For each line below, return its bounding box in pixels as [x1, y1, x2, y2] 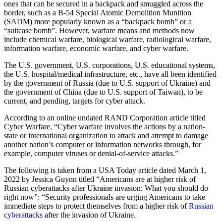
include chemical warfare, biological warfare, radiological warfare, [4, 35, 211, 44]
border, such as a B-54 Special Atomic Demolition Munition [4, 8, 191, 17]
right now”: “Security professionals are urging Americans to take [4, 192, 205, 201]
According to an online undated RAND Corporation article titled [4, 113, 206, 122]
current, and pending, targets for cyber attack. [4, 96, 145, 105]
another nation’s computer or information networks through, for [4, 140, 201, 149]
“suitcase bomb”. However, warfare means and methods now [4, 26, 195, 35]
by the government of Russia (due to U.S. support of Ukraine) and [4, 78, 211, 87]
